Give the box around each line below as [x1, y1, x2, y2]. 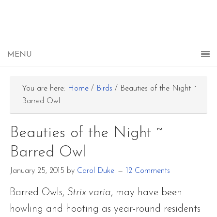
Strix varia [64, 187, 111, 198]
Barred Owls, [10, 187, 64, 198]
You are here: [22, 85, 68, 93]
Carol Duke [77, 167, 114, 175]
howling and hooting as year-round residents [10, 204, 201, 214]
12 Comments [126, 167, 170, 175]
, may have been [111, 187, 182, 198]
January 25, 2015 [10, 167, 64, 175]
